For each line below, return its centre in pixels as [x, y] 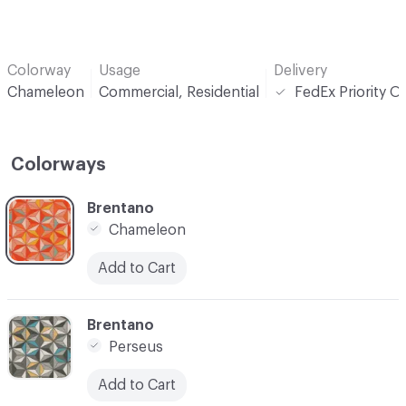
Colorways [58, 164]
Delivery [300, 70]
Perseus [136, 347]
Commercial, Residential [179, 92]
